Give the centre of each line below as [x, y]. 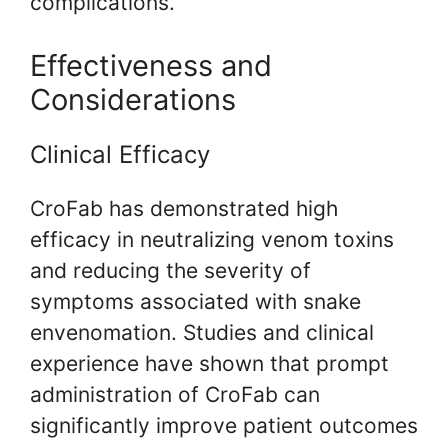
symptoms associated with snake [195, 302]
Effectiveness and [151, 66]
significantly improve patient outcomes [224, 426]
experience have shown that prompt [209, 364]
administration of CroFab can [175, 395]
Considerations [133, 100]
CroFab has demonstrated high [184, 209]
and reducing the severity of [170, 271]
